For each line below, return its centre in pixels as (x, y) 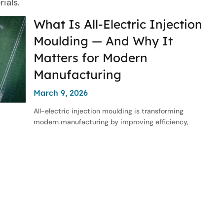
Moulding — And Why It (103, 40)
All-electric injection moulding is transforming (108, 111)
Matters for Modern (90, 57)
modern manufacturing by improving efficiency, (111, 122)
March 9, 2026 (60, 92)
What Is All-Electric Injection (118, 24)
